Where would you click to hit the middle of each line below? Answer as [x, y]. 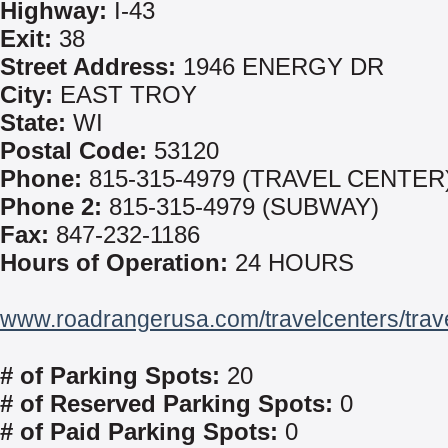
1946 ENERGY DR [280, 66]
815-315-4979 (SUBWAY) [240, 206]
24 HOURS [291, 262]
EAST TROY [125, 94]
